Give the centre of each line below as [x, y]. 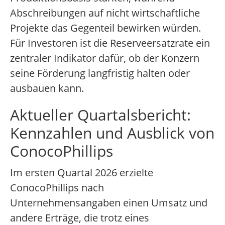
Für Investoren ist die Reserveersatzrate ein [110, 43]
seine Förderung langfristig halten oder [100, 73]
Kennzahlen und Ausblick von [112, 133]
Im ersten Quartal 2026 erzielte [82, 173]
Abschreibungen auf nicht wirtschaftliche [105, 13]
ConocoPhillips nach [57, 188]
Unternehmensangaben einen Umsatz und [109, 203]
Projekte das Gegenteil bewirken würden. [105, 28]
